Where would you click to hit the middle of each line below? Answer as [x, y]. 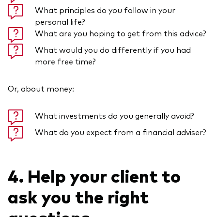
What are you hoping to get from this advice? [121, 33]
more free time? [65, 61]
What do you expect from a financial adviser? [121, 132]
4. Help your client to [94, 175]
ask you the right [78, 196]
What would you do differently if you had [113, 49]
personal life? [60, 21]
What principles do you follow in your [105, 9]
